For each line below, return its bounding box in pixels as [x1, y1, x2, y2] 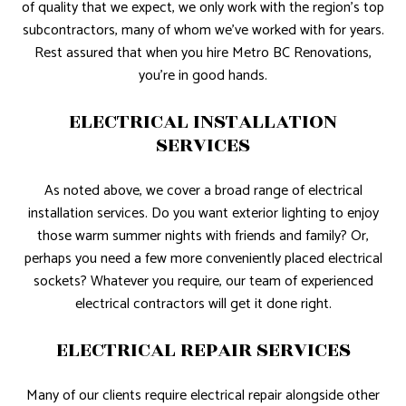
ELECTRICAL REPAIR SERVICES [55, 334, 351, 366]
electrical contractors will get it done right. [74, 292, 332, 317]
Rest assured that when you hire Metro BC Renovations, [34, 41, 372, 66]
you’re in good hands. [139, 63, 267, 89]
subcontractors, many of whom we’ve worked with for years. [22, 18, 384, 43]
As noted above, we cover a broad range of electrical [43, 179, 362, 204]
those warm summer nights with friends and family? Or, [37, 224, 369, 249]
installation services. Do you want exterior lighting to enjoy [27, 201, 379, 227]
